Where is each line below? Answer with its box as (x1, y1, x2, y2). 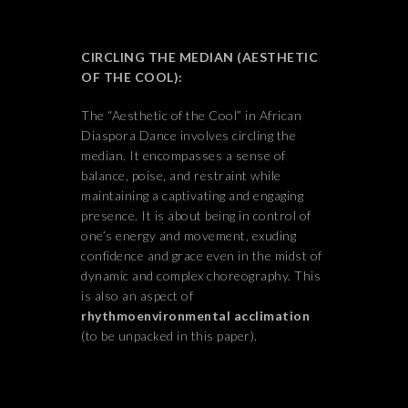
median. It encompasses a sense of (81, 148, 286, 163)
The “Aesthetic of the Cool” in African (81, 107, 301, 123)
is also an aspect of (81, 288, 193, 303)
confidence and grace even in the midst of (81, 248, 322, 263)
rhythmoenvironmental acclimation (81, 308, 310, 323)
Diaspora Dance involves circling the (81, 127, 296, 143)
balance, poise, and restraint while (81, 168, 281, 183)
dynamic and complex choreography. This (81, 268, 321, 283)
